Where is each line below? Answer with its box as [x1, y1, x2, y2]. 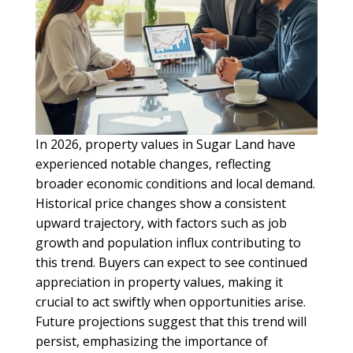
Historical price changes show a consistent [35, 194, 286, 212]
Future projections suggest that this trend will [35, 312, 307, 330]
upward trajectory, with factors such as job [35, 214, 287, 232]
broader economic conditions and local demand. [35, 174, 315, 192]
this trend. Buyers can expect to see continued [35, 253, 307, 271]
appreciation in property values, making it [35, 273, 283, 291]
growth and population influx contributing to [35, 233, 301, 251]
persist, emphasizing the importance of [35, 332, 268, 350]
